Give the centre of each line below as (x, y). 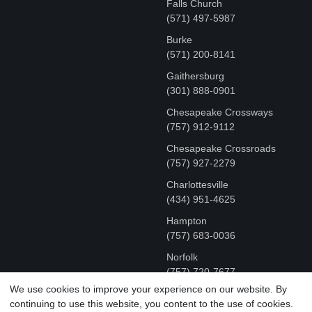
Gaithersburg (195, 76)
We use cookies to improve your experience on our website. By (148, 289)
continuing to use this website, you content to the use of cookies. (151, 303)
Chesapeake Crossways (220, 112)
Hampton (187, 221)
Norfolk (182, 257)
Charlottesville (197, 185)
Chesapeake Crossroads (221, 149)
